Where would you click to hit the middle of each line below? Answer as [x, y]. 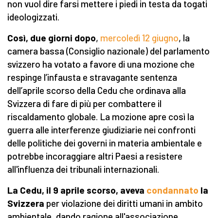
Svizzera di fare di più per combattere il [84, 104]
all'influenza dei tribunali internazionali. [83, 169]
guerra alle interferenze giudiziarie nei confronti [101, 130]
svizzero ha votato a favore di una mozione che [101, 64]
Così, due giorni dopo [52, 38]
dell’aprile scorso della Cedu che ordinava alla [97, 91]
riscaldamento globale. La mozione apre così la [101, 117]
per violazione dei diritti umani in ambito [124, 203]
